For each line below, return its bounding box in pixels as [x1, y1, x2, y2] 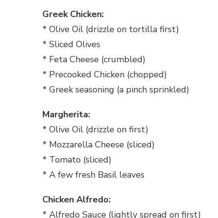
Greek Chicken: [42, 8, 104, 20]
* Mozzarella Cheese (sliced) [42, 139, 155, 151]
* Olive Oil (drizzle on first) [42, 124, 148, 136]
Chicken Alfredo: [42, 194, 110, 206]
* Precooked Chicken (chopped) [42, 69, 167, 81]
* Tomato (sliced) [42, 154, 111, 166]
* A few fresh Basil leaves [42, 169, 145, 181]
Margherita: [42, 109, 90, 121]
